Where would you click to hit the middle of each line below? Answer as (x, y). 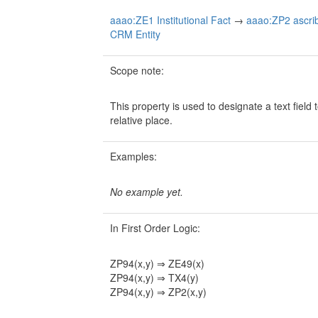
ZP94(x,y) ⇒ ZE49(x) (157, 264)
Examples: (133, 157)
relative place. (141, 120)
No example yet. (147, 192)
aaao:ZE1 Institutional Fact (170, 20)
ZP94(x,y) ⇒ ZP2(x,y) (158, 292)
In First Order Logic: (155, 228)
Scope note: (137, 71)
